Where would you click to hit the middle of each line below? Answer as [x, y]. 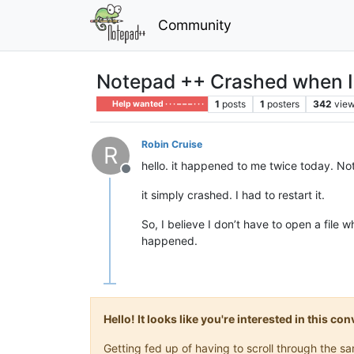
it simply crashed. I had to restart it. [233, 194]
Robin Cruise [172, 144]
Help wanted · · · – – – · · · [158, 104]
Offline [145, 177]
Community [194, 24]
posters [283, 104]
